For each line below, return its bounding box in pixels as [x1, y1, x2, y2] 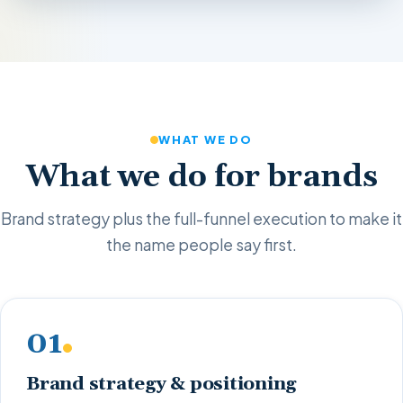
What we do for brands [25, 158, 378, 197]
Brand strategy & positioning [26, 372, 297, 397]
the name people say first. [106, 234, 297, 255]
